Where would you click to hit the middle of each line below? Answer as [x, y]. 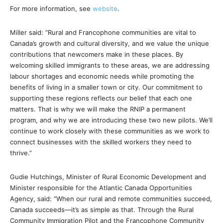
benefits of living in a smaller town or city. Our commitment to [106, 87]
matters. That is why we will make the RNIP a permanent [98, 109]
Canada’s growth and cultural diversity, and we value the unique [110, 44]
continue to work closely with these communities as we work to [110, 131]
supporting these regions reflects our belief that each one [101, 98]
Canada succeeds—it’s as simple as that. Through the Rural [102, 210]
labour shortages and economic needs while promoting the [102, 76]
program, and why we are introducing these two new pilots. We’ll [111, 120]
